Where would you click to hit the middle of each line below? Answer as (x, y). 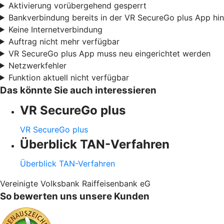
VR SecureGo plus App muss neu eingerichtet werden (109, 53)
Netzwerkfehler (37, 65)
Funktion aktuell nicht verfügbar (68, 77)
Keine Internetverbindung (55, 29)
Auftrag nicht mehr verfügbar (64, 41)
